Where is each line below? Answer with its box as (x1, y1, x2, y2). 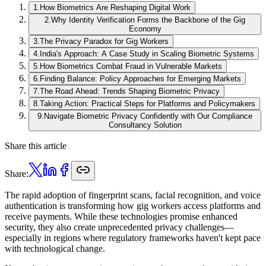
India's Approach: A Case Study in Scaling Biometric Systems (40, 49, 254, 58)
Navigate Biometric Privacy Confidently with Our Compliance (44, 111, 252, 121)
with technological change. (5, 243, 105, 254)
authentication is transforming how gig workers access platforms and (5, 200, 261, 211)
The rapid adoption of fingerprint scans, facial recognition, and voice (5, 189, 261, 200)
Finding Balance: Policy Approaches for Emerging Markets (40, 74, 241, 83)
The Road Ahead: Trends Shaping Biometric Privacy (40, 86, 220, 96)
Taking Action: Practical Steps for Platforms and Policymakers (40, 99, 255, 108)
